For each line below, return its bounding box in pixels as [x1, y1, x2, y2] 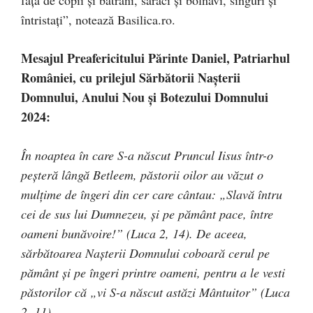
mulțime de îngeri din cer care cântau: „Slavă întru [21, 185, 282, 203]
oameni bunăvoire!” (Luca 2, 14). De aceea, [21, 224, 247, 242]
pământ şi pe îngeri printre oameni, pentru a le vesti [21, 263, 285, 281]
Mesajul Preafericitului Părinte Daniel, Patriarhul [21, 48, 290, 67]
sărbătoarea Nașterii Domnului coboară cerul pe [21, 244, 270, 261]
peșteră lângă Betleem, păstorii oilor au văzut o [21, 166, 263, 183]
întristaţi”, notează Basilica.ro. [21, 10, 175, 28]
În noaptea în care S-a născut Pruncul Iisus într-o [21, 146, 273, 163]
